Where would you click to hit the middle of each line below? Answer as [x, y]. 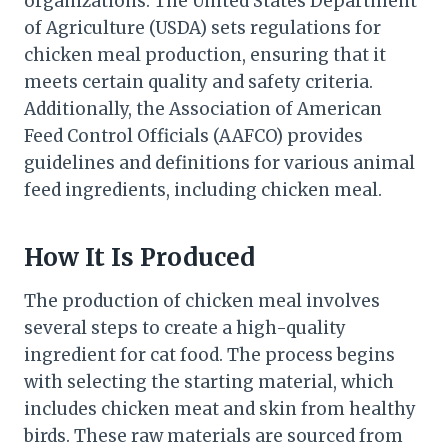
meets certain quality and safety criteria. [198, 81]
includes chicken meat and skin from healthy [220, 408]
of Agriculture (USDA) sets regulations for [202, 27]
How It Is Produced [139, 257]
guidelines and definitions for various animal [219, 162]
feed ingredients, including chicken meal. [203, 189]
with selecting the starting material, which [209, 381]
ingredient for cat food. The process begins [209, 354]
